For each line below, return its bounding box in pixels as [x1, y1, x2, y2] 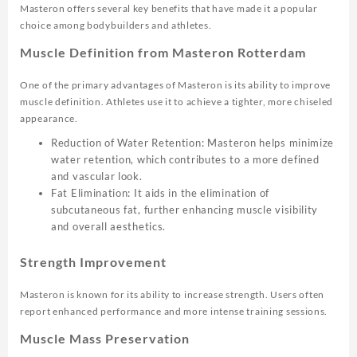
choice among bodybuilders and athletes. [20, 19, 212, 32]
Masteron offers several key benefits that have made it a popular [20, 2, 318, 15]
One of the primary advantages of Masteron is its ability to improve [20, 79, 331, 92]
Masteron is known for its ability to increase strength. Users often [20, 288, 324, 300]
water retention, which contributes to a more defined [51, 153, 320, 167]
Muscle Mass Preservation [20, 330, 190, 346]
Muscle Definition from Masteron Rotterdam [20, 45, 306, 61]
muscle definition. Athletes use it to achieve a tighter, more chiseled [20, 96, 334, 108]
